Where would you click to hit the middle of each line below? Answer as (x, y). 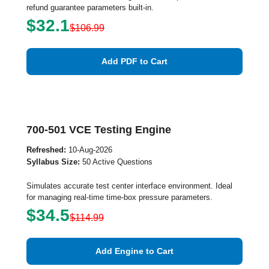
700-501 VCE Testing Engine (99, 130)
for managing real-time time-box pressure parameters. (119, 197)
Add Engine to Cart (134, 251)
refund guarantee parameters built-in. (90, 8)
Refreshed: (46, 150)
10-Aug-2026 (89, 150)
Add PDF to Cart (134, 61)
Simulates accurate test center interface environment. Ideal (129, 186)
